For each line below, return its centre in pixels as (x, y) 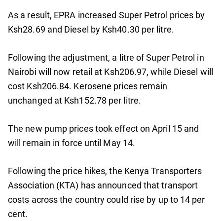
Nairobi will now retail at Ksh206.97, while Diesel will (110, 72)
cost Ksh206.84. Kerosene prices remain (88, 86)
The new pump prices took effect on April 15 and (104, 129)
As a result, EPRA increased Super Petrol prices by (107, 15)
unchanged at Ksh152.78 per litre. (74, 101)
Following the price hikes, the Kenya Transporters (105, 171)
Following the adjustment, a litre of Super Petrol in (106, 58)
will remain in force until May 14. (72, 143)
